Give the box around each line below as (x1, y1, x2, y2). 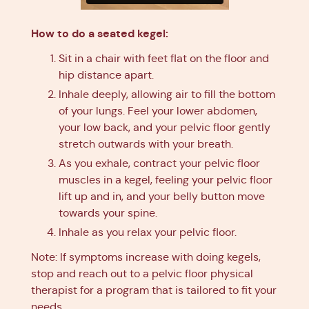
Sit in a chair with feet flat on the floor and (59, 52, 269, 66)
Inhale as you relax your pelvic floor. (59, 226, 237, 239)
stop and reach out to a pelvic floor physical (31, 267, 253, 281)
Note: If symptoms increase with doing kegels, (31, 250, 261, 264)
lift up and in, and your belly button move (59, 190, 265, 203)
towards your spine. (59, 206, 157, 220)
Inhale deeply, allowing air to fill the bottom (59, 88, 275, 101)
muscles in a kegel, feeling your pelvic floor (59, 173, 272, 187)
